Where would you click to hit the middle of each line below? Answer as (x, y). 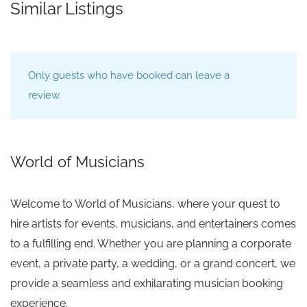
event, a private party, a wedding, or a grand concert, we (153, 264)
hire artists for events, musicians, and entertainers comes (153, 224)
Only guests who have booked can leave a (129, 76)
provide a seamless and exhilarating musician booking (147, 284)
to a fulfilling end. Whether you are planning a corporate (151, 244)
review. (45, 96)
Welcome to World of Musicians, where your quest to (145, 204)
